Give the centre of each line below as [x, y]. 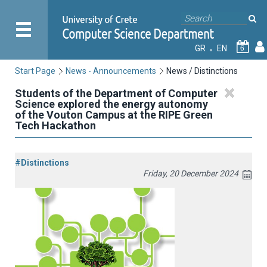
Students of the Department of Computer [116, 93]
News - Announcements [111, 71]
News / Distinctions [202, 71]
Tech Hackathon [55, 125]
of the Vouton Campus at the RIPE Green [114, 115]
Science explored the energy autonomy [111, 104]
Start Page [35, 71]
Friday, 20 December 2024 [191, 173]
